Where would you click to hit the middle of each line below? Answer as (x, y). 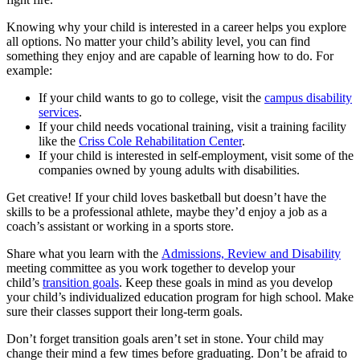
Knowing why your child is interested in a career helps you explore (176, 27)
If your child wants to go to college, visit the (151, 98)
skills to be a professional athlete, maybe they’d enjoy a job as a (167, 212)
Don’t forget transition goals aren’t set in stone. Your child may (165, 339)
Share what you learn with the (84, 254)
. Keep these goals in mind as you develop (226, 283)
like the (59, 141)
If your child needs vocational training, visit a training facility (192, 127)
